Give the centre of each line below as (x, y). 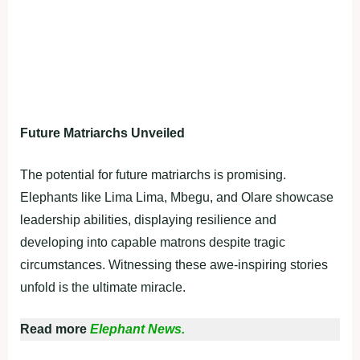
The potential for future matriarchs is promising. (153, 175)
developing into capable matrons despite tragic (153, 243)
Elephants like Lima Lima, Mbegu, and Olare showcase (177, 198)
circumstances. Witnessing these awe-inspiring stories (174, 265)
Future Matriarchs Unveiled (102, 133)
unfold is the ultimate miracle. (103, 288)
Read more (55, 329)
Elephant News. (137, 329)
